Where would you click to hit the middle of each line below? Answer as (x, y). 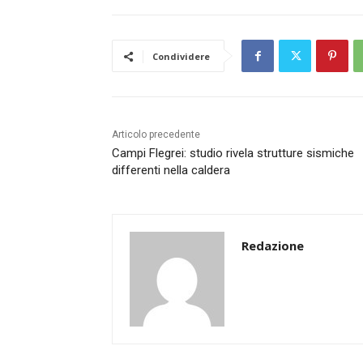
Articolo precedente (156, 135)
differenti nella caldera (171, 171)
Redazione (273, 246)
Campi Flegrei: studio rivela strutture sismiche (233, 154)
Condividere (181, 57)
